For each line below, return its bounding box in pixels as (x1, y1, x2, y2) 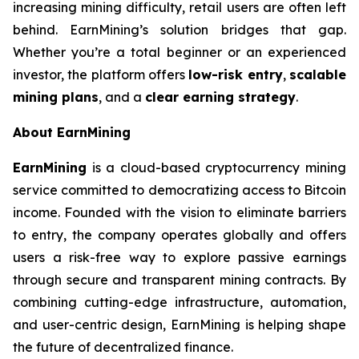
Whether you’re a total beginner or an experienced (13, 44, 346, 60)
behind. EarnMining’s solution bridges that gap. (13, 22, 346, 38)
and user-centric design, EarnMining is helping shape (13, 317, 346, 333)
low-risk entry (188, 67, 283, 83)
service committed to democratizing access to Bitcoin (13, 182, 346, 198)
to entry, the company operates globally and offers (13, 227, 346, 243)
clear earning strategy (145, 89, 296, 105)
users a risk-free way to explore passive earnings (13, 249, 346, 265)
